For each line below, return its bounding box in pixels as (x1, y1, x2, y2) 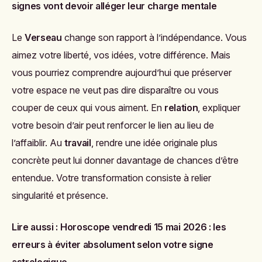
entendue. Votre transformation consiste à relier (12, 172, 211, 184)
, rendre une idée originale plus (91, 137, 218, 149)
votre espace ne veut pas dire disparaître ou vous (12, 84, 219, 96)
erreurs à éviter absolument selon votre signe (12, 239, 213, 251)
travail (64, 137, 91, 149)
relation (164, 102, 198, 114)
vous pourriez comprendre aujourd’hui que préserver (12, 67, 232, 79)
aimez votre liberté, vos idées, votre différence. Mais (12, 49, 230, 61)
